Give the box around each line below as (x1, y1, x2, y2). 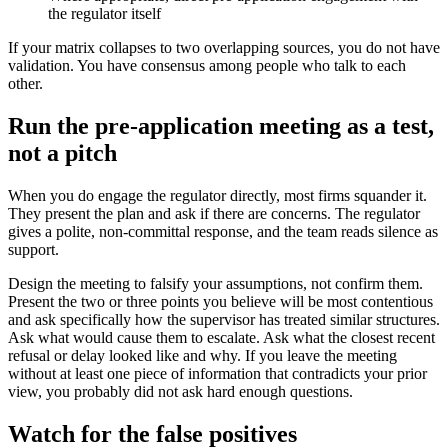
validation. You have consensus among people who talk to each (8, 57, 406, 75)
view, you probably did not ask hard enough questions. (8, 383, 353, 401)
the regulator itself (48, 5, 161, 23)
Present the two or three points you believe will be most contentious (8, 293, 433, 311)
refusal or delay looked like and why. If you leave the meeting (8, 347, 397, 365)
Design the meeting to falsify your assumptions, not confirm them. (8, 275, 423, 293)
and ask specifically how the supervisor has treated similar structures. (8, 311, 440, 329)
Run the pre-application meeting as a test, (8, 113, 434, 140)
